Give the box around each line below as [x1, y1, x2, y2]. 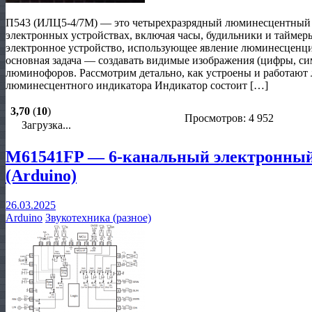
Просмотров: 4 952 [185, 111, 274, 124]
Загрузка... [19, 118, 71, 131]
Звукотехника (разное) [45, 211, 151, 224]
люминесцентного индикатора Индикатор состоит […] [6, 79, 268, 91]
